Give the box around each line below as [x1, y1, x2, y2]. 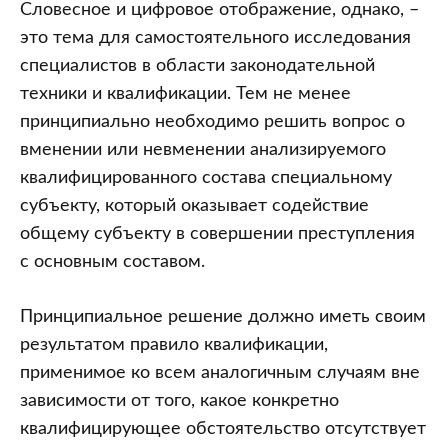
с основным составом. [20, 253, 205, 271]
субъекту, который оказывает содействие [20, 197, 369, 215]
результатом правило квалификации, [20, 336, 328, 354]
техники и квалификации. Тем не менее [20, 85, 351, 103]
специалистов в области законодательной [20, 57, 375, 75]
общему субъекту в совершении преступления [20, 225, 415, 243]
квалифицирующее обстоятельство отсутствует [20, 420, 426, 438]
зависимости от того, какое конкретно [20, 392, 339, 410]
